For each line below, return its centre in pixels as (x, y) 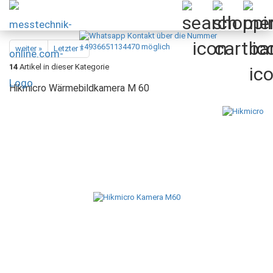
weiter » (29, 48)
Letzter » (69, 48)
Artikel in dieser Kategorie (63, 67)
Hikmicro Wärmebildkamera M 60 (79, 88)
